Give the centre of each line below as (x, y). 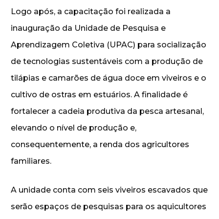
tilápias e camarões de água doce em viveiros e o (109, 78)
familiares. (31, 161)
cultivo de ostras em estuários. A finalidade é (99, 94)
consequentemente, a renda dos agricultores (100, 144)
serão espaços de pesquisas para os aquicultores (109, 206)
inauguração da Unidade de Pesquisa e (88, 28)
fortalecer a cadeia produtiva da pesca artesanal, (108, 111)
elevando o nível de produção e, (74, 128)
